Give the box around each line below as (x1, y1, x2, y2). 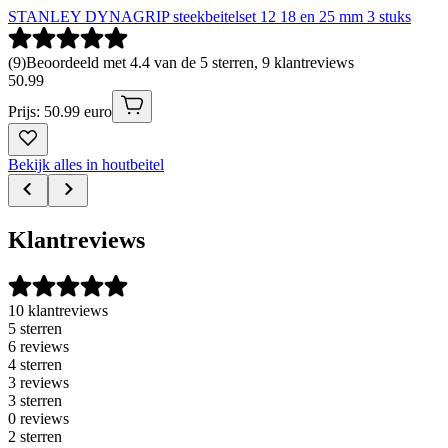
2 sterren (8, 427, 62, 445)
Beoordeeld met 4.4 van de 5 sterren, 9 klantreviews (26, 53, 354, 71)
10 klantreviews (8, 301, 108, 319)
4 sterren (8, 355, 62, 373)
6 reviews (8, 337, 69, 355)
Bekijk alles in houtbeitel (8, 155, 164, 173)
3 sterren (8, 391, 62, 409)
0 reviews (8, 409, 69, 427)
